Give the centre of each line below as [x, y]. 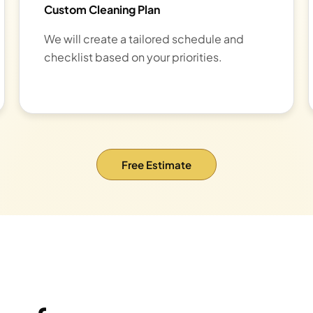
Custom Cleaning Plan [102, 10]
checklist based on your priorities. [133, 57]
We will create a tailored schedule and [144, 39]
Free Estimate [156, 164]
